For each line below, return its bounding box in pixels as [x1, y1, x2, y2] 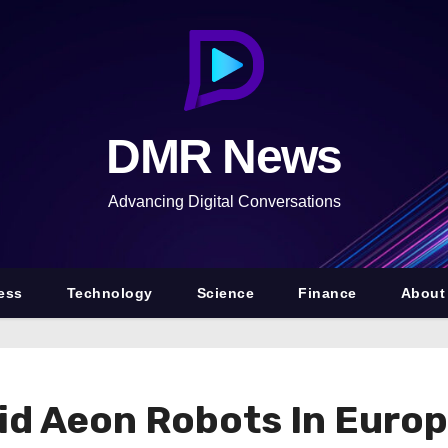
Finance [298, 285, 357, 301]
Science [196, 285, 255, 301]
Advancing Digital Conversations [107, 193, 341, 210]
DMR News [106, 130, 342, 183]
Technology [66, 285, 153, 301]
